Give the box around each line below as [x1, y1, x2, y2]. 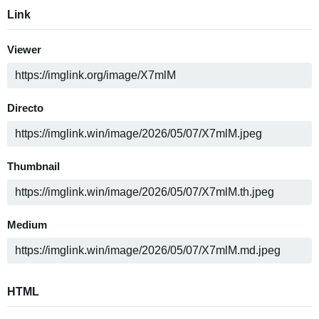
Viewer [7, 43, 41, 56]
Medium [7, 219, 47, 231]
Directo [7, 102, 43, 114]
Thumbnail [7, 160, 60, 172]
